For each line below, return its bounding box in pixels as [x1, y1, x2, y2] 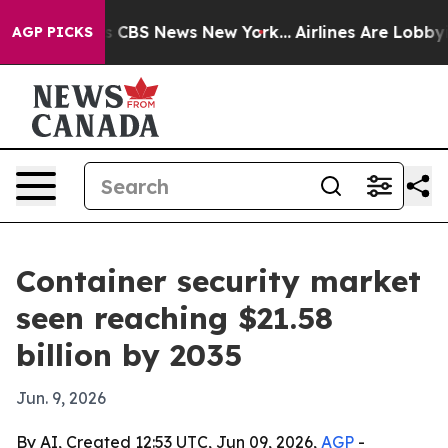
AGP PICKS [12, 23, 93, 41]
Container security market [16, 262, 421, 300]
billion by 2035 [16, 336, 242, 374]
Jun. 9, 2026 [16, 388, 106, 408]
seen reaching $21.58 [16, 299, 333, 337]
